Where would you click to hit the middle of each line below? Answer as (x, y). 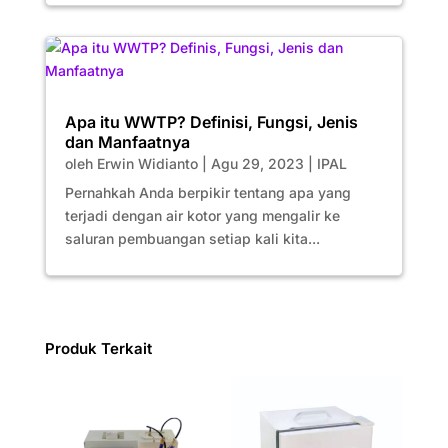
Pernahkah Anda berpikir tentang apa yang (207, 193)
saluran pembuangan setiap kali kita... (192, 239)
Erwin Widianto (147, 164)
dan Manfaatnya (127, 142)
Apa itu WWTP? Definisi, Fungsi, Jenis (211, 122)
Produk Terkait (98, 349)
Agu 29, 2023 (257, 164)
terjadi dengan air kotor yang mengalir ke (202, 216)
